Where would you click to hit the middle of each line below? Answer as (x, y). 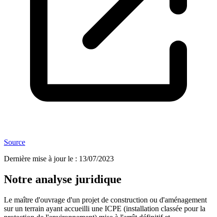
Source (15, 142)
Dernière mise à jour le (39, 159)
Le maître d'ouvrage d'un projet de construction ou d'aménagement (105, 200)
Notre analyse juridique (63, 179)
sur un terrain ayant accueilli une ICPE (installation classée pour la (105, 209)
